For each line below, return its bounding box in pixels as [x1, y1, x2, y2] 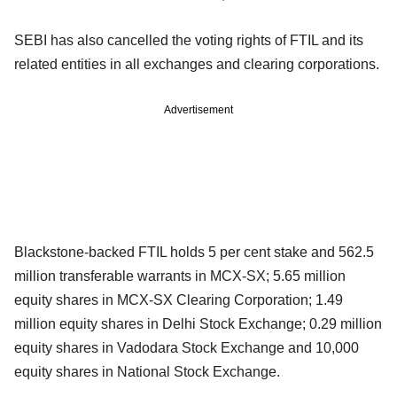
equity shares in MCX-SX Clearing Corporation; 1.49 [14, 292, 343, 308]
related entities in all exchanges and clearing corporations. [14, 57, 379, 73]
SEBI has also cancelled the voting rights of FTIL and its [14, 33, 363, 49]
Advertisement [164, 104, 233, 117]
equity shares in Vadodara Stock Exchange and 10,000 [14, 340, 359, 356]
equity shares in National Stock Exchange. [14, 364, 280, 380]
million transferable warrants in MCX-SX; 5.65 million [14, 269, 346, 284]
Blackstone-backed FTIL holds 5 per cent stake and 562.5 [14, 245, 374, 261]
